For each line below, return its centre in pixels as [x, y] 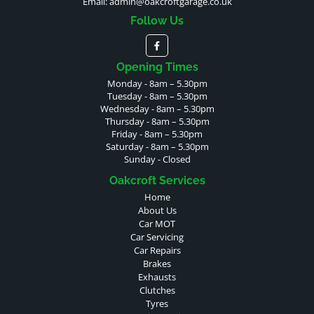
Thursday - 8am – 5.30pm [157, 121]
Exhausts [157, 277]
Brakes [157, 264]
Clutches [157, 290]
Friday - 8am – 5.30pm [157, 134]
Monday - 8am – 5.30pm [157, 83]
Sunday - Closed [157, 159]
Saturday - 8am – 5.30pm [157, 146]
